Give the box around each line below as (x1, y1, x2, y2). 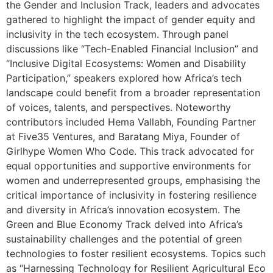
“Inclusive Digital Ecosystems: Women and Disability (6, 57, 246, 70)
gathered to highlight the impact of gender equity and (6, 13, 255, 26)
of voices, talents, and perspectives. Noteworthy (6, 101, 231, 114)
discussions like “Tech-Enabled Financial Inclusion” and (6, 43, 258, 55)
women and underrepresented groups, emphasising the (6, 174, 260, 187)
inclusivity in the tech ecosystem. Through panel (6, 28, 229, 41)
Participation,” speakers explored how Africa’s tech (6, 72, 241, 85)
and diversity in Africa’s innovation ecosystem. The (6, 204, 240, 216)
